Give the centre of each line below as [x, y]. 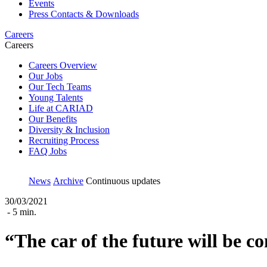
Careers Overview [63, 65]
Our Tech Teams [60, 87]
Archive [68, 181]
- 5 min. [21, 212]
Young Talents [56, 97]
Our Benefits [53, 119]
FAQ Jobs [48, 151]
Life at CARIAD [61, 108]
